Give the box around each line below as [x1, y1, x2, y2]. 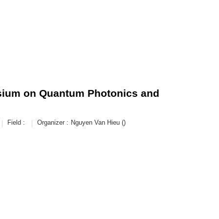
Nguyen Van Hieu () [71, 119, 126, 126]
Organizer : [37, 119, 68, 126]
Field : [7, 119, 25, 126]
